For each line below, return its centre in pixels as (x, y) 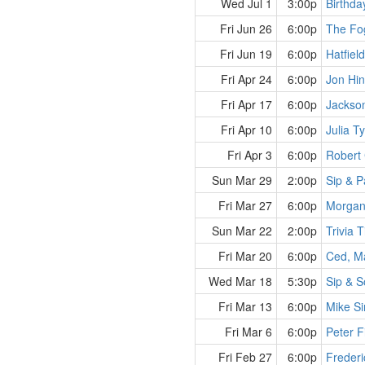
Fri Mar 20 (245, 256)
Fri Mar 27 (245, 205)
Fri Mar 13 (245, 306)
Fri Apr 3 (250, 155)
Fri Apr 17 (246, 104)
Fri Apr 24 (246, 79)
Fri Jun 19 (246, 54)
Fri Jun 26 (246, 29)
